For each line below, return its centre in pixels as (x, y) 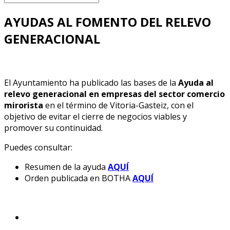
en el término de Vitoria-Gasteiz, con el (118, 105)
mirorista (24, 105)
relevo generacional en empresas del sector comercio (114, 94)
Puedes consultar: (39, 147)
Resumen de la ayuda (66, 167)
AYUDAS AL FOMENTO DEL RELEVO (108, 22)
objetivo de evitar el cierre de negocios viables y (95, 116)
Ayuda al (196, 82)
